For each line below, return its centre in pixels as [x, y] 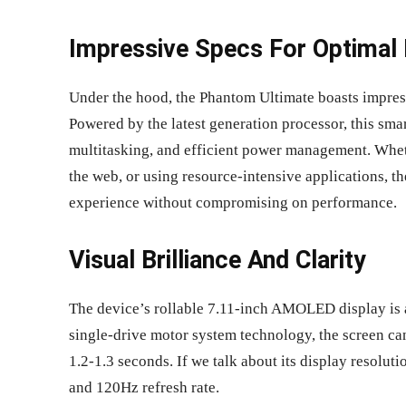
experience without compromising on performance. [233, 203]
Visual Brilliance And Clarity [217, 261]
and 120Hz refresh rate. [144, 388]
